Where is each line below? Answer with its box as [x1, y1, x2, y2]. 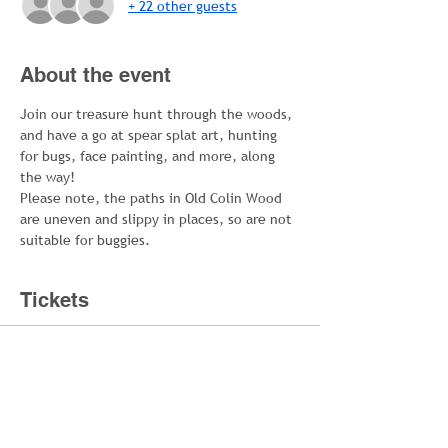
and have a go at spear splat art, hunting [20, 126, 281, 144]
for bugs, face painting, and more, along [20, 147, 279, 165]
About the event [20, 63, 171, 87]
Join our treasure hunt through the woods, [20, 105, 296, 123]
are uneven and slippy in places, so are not [20, 210, 296, 228]
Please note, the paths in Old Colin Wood [20, 189, 286, 207]
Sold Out [33, 354, 80, 368]
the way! [20, 168, 75, 186]
